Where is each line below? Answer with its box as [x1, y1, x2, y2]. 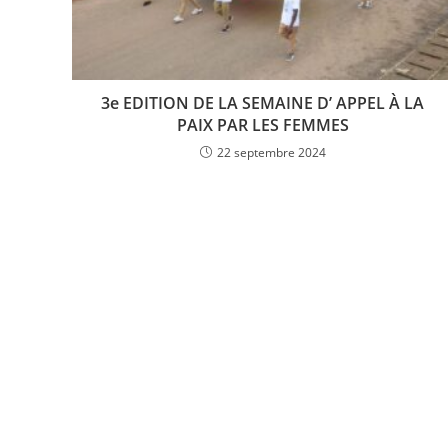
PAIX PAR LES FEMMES [176, 113, 349, 136]
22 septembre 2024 [216, 143, 326, 161]
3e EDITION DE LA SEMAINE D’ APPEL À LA [101, 91, 425, 114]
